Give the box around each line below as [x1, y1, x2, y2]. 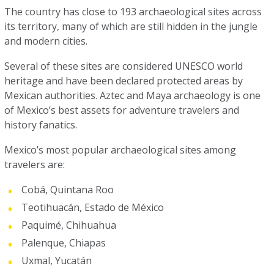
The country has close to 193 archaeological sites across [4, 5, 262, 18]
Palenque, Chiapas [21, 236, 106, 250]
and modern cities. [4, 34, 91, 48]
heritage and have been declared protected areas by [4, 74, 243, 87]
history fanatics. [4, 118, 78, 131]
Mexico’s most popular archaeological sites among [4, 143, 237, 157]
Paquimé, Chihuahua [21, 218, 117, 232]
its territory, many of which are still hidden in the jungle [4, 20, 258, 33]
